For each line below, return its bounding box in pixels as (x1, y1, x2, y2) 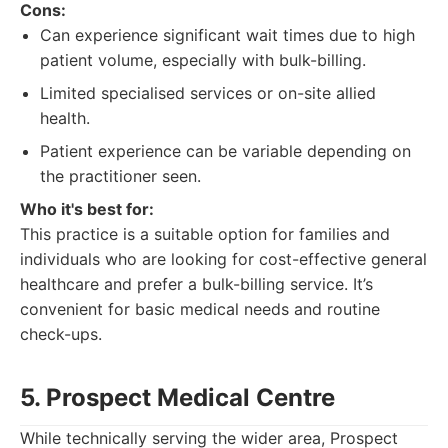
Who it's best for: (20, 199, 154, 219)
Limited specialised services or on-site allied (40, 83, 376, 103)
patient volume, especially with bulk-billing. (40, 50, 366, 70)
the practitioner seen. (40, 166, 201, 186)
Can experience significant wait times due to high (40, 25, 415, 45)
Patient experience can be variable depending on (40, 141, 411, 161)
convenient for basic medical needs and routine (20, 299, 380, 319)
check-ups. (20, 324, 102, 344)
